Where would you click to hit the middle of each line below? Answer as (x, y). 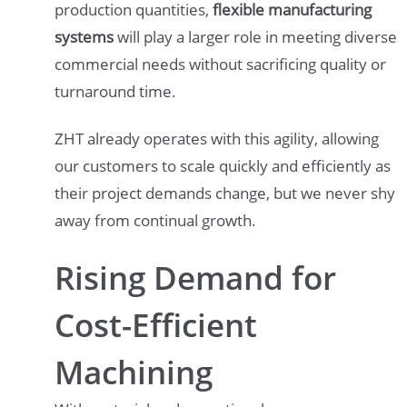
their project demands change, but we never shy (225, 193)
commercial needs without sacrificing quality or (220, 64)
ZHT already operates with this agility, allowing (217, 138)
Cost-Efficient (156, 324)
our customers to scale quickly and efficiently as (223, 165)
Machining (134, 372)
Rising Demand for (195, 277)
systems (84, 36)
